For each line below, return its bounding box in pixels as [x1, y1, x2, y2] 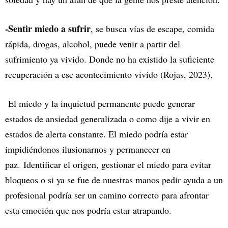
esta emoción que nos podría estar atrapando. [5, 204, 172, 217]
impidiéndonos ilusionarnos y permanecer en [5, 143, 170, 156]
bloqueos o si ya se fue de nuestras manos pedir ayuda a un [5, 174, 223, 186]
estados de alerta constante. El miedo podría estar [5, 128, 188, 140]
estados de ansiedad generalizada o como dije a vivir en [5, 112, 210, 125]
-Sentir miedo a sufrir [5, 22, 91, 36]
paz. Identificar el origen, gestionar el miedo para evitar [5, 158, 211, 171]
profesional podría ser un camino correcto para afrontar [5, 189, 209, 202]
